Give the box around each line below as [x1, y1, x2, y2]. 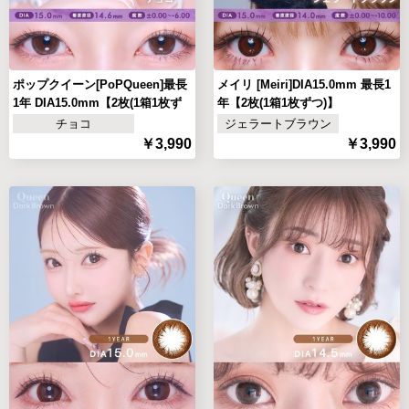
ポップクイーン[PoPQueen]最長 [13, 77, 187, 91]
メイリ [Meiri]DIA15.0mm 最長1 [217, 77, 391, 91]
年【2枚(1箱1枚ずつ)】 [217, 95, 339, 110]
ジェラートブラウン [225, 117, 332, 131]
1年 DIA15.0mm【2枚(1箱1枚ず [13, 95, 182, 110]
